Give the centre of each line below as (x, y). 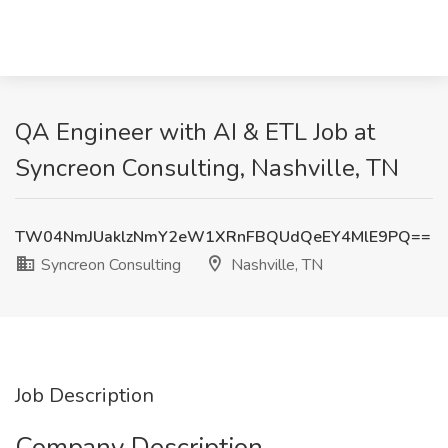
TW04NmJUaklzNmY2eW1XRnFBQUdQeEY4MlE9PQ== (223, 237)
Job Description (84, 395)
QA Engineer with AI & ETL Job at (195, 132)
